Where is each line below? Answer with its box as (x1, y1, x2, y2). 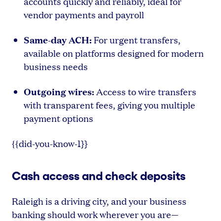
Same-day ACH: (24, 33, 92, 46)
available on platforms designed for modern (24, 46, 204, 59)
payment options (24, 111, 93, 124)
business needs (24, 60, 88, 73)
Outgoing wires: (24, 84, 94, 98)
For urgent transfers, (92, 33, 181, 46)
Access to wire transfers (94, 85, 196, 98)
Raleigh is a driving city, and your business (12, 194, 186, 207)
